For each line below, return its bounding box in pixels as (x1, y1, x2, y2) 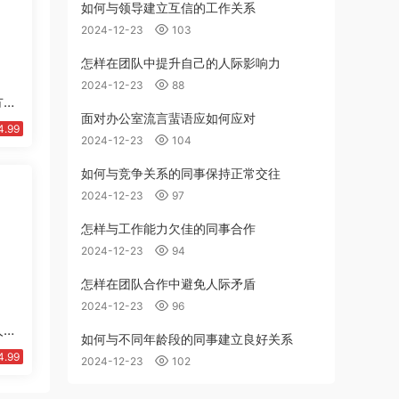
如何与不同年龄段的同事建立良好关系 (81, 331, 293, 346)
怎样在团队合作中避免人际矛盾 (81, 276, 256, 291)
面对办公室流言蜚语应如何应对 (81, 110, 256, 126)
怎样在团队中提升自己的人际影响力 (81, 55, 281, 70)
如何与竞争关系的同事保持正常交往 (81, 166, 281, 181)
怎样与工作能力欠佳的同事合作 (81, 221, 256, 236)
